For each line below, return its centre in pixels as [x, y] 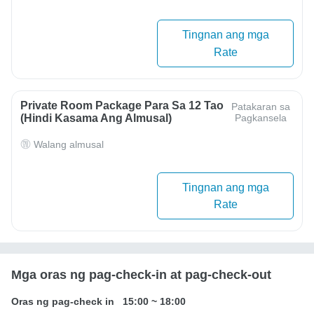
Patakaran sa [260, 106]
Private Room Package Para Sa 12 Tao [122, 105]
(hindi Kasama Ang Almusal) [96, 118]
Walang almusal [69, 144]
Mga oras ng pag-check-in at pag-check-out [141, 275]
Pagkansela [260, 117]
